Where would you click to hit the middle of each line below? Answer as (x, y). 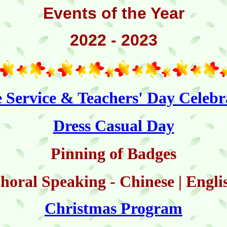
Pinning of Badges (113, 154)
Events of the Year (113, 13)
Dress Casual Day (113, 126)
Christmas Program (113, 208)
